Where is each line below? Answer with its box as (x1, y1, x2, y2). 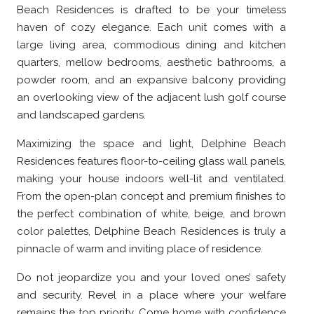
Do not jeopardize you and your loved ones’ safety (17, 271, 286, 285)
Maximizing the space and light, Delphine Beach (17, 137, 286, 151)
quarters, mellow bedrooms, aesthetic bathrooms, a (17, 56, 286, 69)
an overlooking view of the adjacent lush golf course (17, 91, 286, 104)
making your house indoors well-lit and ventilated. (17, 172, 286, 186)
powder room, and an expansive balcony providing (17, 74, 286, 87)
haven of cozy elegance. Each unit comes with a (17, 21, 286, 34)
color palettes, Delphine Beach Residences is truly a (17, 225, 286, 238)
